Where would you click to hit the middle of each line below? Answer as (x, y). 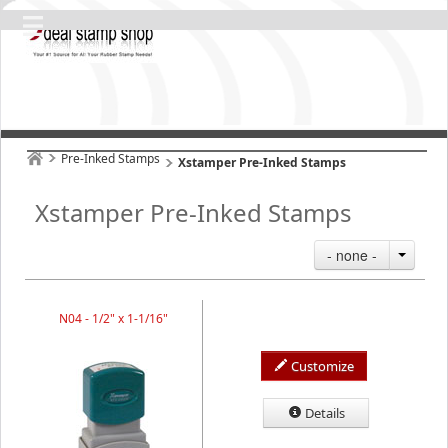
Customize (322, 366)
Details (324, 413)
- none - (352, 255)
